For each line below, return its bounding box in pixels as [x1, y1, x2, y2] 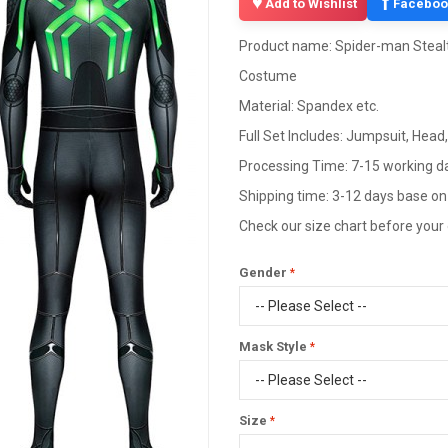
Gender [239, 265, 287, 280]
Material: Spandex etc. [239, 98, 379, 114]
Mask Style [239, 339, 307, 354]
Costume [239, 68, 297, 84]
